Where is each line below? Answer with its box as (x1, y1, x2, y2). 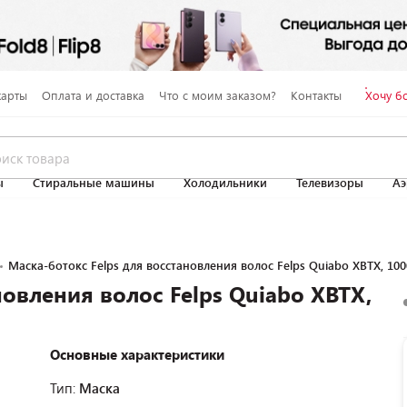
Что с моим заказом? (158, 86, 276, 104)
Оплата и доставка (41, 86, 144, 104)
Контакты (290, 86, 342, 104)
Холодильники (184, 174, 267, 191)
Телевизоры (296, 174, 363, 191)
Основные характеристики (50, 345, 224, 363)
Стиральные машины (33, 174, 154, 191)
